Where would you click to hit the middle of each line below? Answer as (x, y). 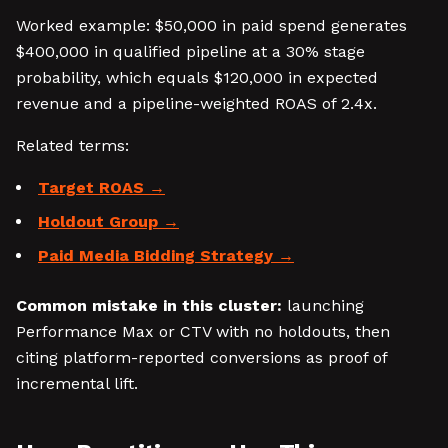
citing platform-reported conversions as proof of (201, 357)
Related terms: (72, 145)
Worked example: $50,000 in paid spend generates (211, 25)
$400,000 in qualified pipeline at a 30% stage (190, 51)
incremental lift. (77, 383)
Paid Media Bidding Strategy (155, 255)
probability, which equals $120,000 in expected (197, 77)
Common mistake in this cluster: (149, 305)
